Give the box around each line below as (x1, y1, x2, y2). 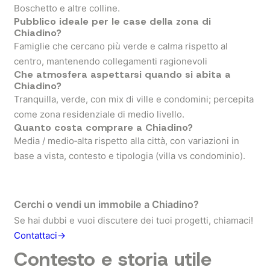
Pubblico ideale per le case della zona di (14, 15, 211, 28)
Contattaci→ (14, 230, 66, 241)
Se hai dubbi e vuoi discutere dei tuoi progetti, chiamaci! (14, 215, 253, 226)
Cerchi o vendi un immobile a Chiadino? (14, 198, 199, 210)
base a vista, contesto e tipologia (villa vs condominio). (14, 150, 245, 162)
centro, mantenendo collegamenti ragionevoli (14, 55, 207, 67)
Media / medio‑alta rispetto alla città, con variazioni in (14, 135, 239, 146)
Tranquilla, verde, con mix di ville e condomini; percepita (14, 93, 254, 105)
